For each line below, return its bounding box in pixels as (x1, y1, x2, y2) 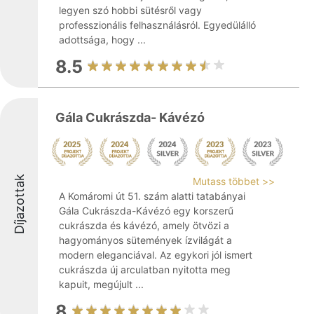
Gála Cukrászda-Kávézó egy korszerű (59, 205, 233, 217)
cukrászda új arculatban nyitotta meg (59, 264, 231, 275)
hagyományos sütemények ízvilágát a (59, 234, 232, 246)
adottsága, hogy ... (59, 34, 146, 46)
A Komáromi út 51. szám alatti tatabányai (59, 190, 245, 202)
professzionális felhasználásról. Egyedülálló (59, 19, 256, 31)
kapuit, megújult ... (59, 278, 144, 290)
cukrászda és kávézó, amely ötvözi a (59, 219, 229, 231)
